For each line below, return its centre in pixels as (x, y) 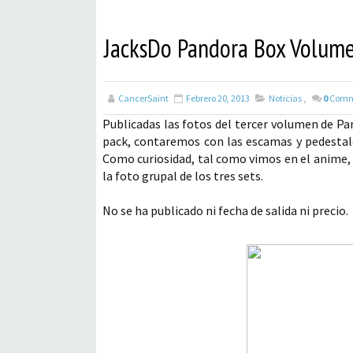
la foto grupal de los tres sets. (183, 176)
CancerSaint (143, 98)
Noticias (285, 98)
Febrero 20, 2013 (218, 98)
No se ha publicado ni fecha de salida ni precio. (225, 210)
